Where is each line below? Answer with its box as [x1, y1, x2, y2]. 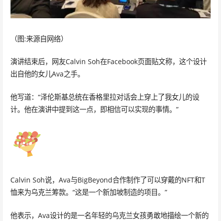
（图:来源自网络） [10, 34, 68, 43]
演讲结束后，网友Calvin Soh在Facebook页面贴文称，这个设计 [10, 57, 207, 67]
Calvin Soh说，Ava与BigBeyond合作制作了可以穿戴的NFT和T [10, 175, 205, 185]
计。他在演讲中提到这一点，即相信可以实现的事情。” [10, 105, 179, 114]
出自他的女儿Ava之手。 [10, 69, 84, 79]
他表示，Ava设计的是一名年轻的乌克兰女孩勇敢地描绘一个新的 [10, 210, 209, 220]
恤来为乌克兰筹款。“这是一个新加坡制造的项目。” [10, 187, 167, 197]
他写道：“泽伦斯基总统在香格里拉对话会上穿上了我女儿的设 [10, 92, 199, 102]
